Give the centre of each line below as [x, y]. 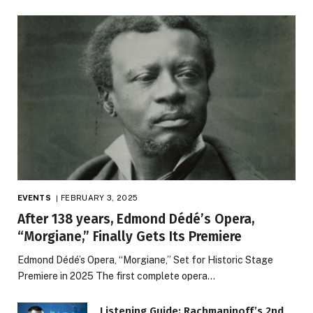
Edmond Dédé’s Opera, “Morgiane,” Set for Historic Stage [145, 260]
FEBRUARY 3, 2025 [100, 198]
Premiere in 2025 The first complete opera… [116, 276]
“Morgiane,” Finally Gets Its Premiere [130, 237]
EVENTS [34, 198]
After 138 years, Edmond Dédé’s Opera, [136, 219]
